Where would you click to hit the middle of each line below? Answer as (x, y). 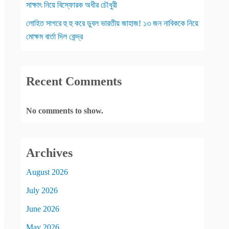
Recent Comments (74, 81)
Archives (49, 153)
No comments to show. (65, 111)
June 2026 (43, 209)
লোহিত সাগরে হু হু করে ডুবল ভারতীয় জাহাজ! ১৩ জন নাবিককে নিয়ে (112, 23)
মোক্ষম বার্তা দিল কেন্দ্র (54, 36)
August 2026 (47, 172)
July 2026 (42, 191)
